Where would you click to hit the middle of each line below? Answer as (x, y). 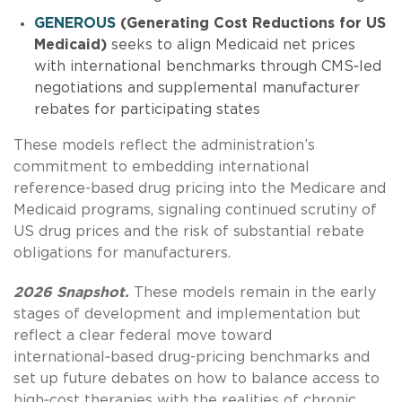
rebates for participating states (147, 110)
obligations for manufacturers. (122, 253)
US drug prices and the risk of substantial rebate (189, 232)
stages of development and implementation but (187, 315)
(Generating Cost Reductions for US (250, 24)
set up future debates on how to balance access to (197, 379)
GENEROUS (74, 24)
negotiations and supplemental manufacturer (197, 88)
